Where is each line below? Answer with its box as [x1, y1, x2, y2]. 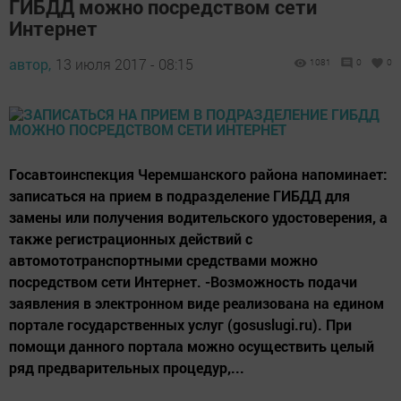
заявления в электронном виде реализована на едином [9, 294, 384, 313]
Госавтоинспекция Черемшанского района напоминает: [9, 165, 388, 184]
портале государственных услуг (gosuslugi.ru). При [9, 315, 352, 335]
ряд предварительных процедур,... [9, 358, 244, 378]
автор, [9, 55, 51, 74]
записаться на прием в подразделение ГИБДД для [9, 186, 350, 206]
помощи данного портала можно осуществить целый [9, 337, 374, 356]
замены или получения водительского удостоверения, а [9, 208, 388, 227]
